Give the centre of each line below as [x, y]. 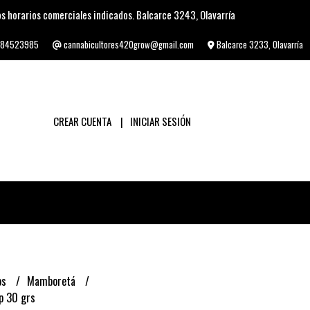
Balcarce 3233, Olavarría [259, 45]
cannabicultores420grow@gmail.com [128, 45]
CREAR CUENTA [82, 121]
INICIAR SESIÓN [160, 121]
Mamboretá [52, 281]
